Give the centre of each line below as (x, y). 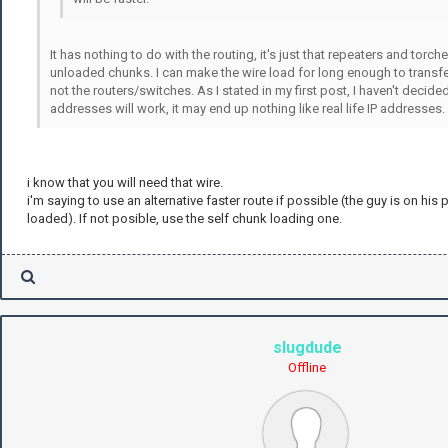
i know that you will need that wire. (125, 183)
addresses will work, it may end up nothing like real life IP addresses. (247, 109)
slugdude (307, 348)
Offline (307, 368)
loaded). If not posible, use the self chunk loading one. (184, 219)
